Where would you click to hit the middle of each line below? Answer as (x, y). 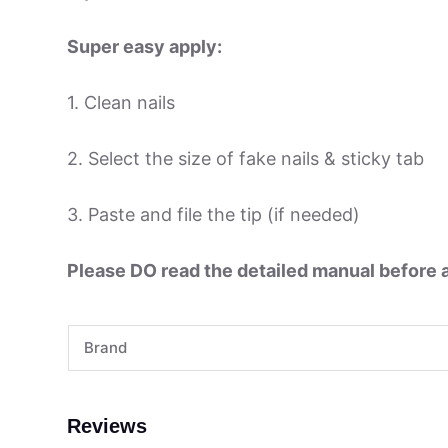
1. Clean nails (121, 103)
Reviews (107, 426)
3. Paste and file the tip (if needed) (214, 215)
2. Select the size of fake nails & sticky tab (246, 159)
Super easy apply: (145, 47)
